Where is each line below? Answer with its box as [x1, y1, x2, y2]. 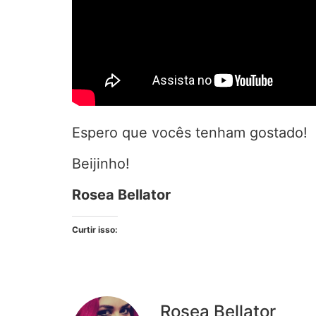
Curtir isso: [72, 224, 118, 235]
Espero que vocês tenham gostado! [72, 123, 308, 141]
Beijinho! [72, 154, 130, 172]
